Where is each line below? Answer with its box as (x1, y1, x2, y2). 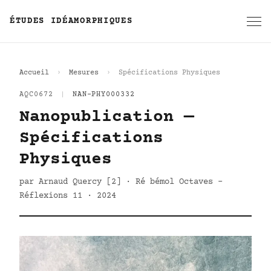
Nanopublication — (19, 108, 194, 127)
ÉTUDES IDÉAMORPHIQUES (10, 16, 133, 26)
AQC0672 (19, 91, 53, 99)
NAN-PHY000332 (72, 91, 135, 99)
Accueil (19, 69, 49, 77)
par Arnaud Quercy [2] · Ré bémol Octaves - (19, 177, 223, 187)
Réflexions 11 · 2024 (19, 191, 116, 201)
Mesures (69, 69, 99, 77)
